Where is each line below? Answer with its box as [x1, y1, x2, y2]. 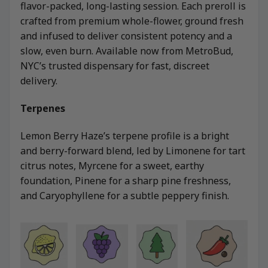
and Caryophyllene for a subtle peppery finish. [20, 188, 229, 202]
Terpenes [20, 102, 65, 115]
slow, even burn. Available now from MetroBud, [20, 44, 233, 58]
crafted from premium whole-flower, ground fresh [20, 14, 243, 28]
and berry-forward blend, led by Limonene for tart [20, 144, 245, 157]
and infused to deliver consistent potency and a [20, 29, 232, 43]
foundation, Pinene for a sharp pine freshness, [20, 173, 231, 187]
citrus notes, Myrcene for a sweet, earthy [20, 159, 204, 172]
